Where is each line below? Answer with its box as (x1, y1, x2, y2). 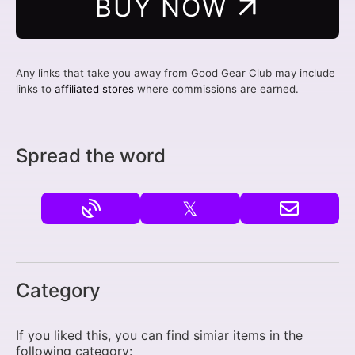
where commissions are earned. (134, 82, 299, 95)
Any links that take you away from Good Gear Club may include (16, 66, 335, 79)
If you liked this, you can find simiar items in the (16, 326, 303, 343)
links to (16, 82, 55, 95)
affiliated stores (55, 82, 134, 95)
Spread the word (16, 143, 166, 167)
